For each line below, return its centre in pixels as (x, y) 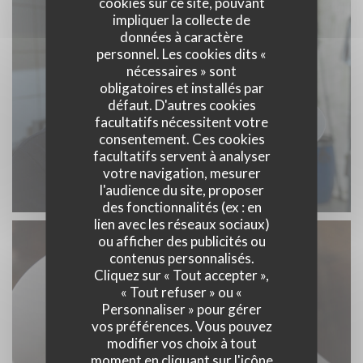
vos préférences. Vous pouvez (181, 326)
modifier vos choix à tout (181, 343)
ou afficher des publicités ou (181, 241)
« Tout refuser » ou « (181, 292)
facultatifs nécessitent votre (181, 122)
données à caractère (181, 36)
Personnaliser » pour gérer (181, 309)
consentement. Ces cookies (181, 139)
